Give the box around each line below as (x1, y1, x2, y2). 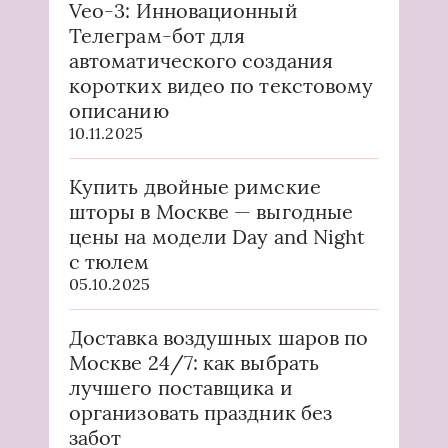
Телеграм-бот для (69, 22, 246, 48)
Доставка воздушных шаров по (69, 324, 369, 350)
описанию (69, 97, 169, 123)
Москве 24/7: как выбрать (69, 349, 319, 375)
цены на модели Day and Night (69, 223, 366, 249)
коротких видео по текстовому (69, 72, 374, 98)
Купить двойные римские (69, 173, 321, 199)
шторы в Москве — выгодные (69, 198, 353, 224)
